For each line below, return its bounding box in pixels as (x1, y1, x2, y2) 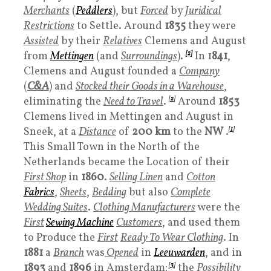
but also (126, 184, 171, 200)
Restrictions (24, 18, 74, 34)
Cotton (186, 169, 215, 185)
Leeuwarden (154, 245, 205, 261)
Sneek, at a (24, 124, 79, 140)
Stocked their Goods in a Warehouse (76, 79, 224, 94)
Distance (79, 124, 116, 140)
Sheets (60, 184, 87, 200)
